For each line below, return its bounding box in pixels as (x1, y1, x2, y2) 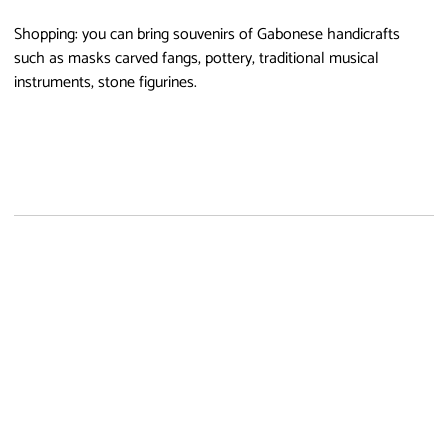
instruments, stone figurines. (14, 68, 197, 96)
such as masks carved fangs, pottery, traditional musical (14, 44, 379, 72)
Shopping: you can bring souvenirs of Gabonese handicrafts (14, 20, 400, 48)
